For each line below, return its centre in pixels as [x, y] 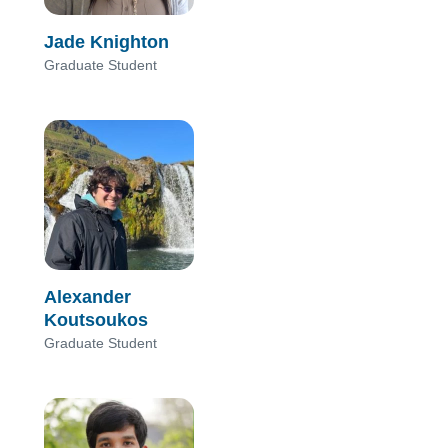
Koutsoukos [96, 319]
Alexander [87, 296]
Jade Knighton [106, 41]
